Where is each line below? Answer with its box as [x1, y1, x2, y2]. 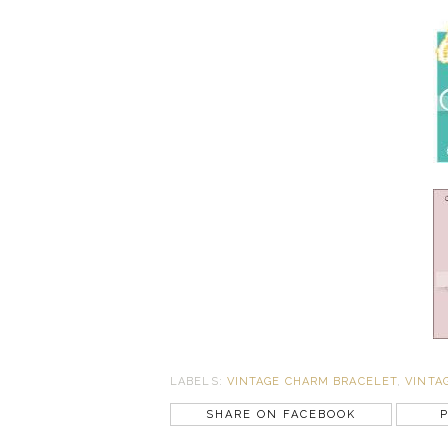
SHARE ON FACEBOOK [206, 407, 356, 421]
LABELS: [170, 375, 227, 389]
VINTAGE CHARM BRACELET [226, 375, 398, 389]
